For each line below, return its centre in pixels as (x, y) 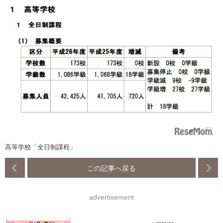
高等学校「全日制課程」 (41, 147)
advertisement (111, 197)
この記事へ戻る (111, 168)
